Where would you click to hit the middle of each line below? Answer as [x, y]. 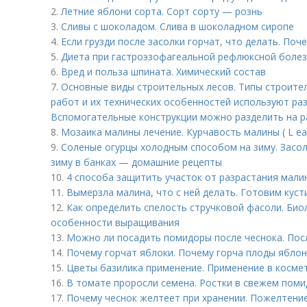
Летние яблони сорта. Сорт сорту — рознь [162, 11]
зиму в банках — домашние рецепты [136, 162]
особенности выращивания [115, 222]
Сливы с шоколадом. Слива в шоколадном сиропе [177, 26]
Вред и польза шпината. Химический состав [163, 72]
